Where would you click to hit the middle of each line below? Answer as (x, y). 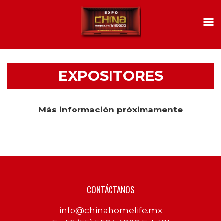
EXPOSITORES (110, 76)
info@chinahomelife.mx (110, 210)
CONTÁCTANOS (110, 190)
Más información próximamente (110, 110)
